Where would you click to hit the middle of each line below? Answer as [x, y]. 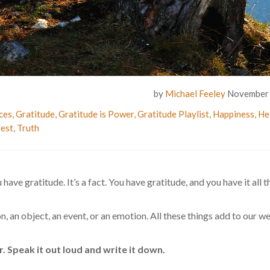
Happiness [234, 114]
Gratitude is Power [96, 114]
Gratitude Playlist [173, 114]
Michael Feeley [195, 93]
